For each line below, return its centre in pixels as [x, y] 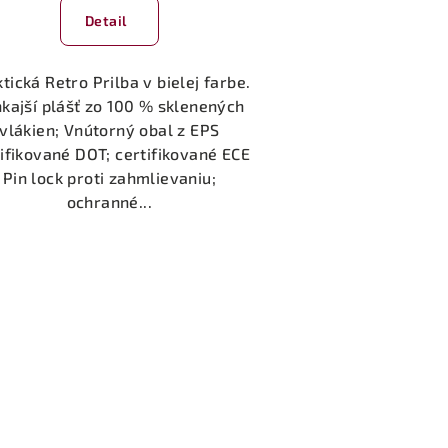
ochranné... [109, 202]
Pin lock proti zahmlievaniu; [109, 178]
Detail [105, 21]
